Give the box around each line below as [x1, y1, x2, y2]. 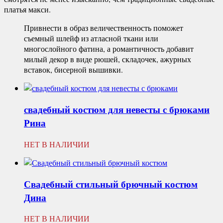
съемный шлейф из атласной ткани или [24, 33, 158, 44]
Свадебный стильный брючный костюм [24, 177, 198, 191]
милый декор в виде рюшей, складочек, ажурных [24, 54, 191, 65]
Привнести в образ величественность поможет [24, 22, 183, 33]
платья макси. [4, 4, 51, 15]
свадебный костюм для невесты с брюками [24, 103, 210, 116]
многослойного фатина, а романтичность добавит [24, 43, 194, 54]
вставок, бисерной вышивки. [24, 64, 123, 75]
